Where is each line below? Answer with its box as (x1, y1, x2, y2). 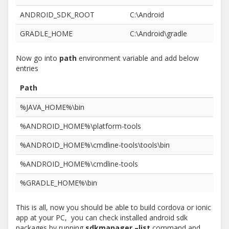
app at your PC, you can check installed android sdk (16, 213, 188, 222)
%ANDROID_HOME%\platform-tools (20, 121, 141, 131)
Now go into (16, 53, 59, 63)
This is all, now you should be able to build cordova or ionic (16, 202, 211, 212)
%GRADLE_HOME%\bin (20, 178, 97, 188)
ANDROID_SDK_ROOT (20, 10, 95, 19)
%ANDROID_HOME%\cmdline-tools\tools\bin (20, 140, 170, 150)
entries (16, 63, 38, 73)
